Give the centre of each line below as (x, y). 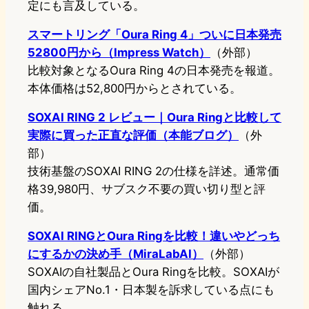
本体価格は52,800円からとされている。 (134, 89)
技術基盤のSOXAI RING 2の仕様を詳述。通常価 (153, 171)
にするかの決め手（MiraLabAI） (116, 254)
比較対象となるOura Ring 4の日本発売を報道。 (154, 71)
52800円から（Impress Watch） (119, 53)
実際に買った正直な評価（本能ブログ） (133, 136)
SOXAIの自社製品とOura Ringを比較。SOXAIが (153, 272)
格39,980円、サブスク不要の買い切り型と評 (147, 189)
